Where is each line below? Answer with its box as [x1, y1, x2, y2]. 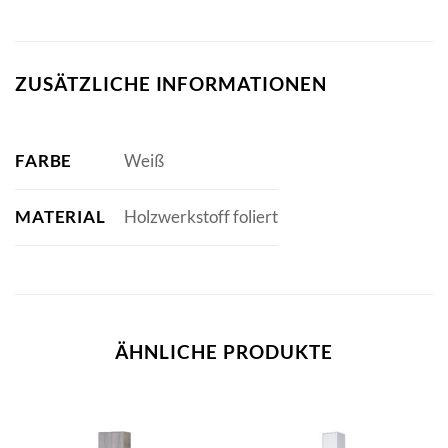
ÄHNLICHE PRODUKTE [115, 339, 333, 363]
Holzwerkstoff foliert [123, 206, 278, 228]
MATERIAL [15, 205, 106, 227]
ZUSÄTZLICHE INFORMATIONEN [15, 72, 327, 96]
